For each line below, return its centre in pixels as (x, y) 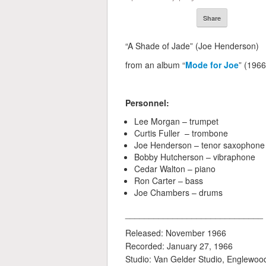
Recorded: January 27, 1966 (179, 246)
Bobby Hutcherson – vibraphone (195, 157)
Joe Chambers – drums (178, 193)
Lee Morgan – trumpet (176, 121)
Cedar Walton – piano (175, 169)
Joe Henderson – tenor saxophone (199, 145)
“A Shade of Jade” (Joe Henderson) (192, 46)
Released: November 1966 (176, 233)
